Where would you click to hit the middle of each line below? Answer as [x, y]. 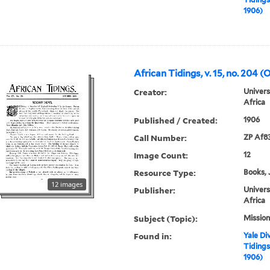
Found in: [153, 236]
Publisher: [155, 190]
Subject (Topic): [166, 219]
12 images [67, 184]
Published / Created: [176, 121]
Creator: [151, 92]
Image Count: [161, 155]
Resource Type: [165, 173]
